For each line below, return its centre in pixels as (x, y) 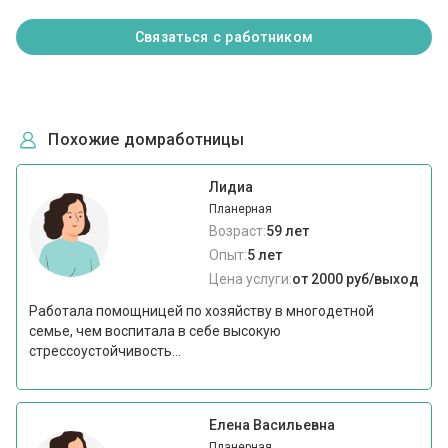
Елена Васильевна (271, 424)
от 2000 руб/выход (355, 278)
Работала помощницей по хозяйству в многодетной (202, 310)
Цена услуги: (250, 278)
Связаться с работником (224, 36)
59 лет (287, 230)
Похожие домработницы (146, 139)
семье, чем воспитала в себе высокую (155, 330)
